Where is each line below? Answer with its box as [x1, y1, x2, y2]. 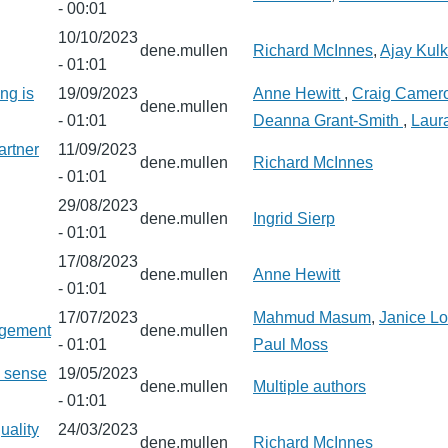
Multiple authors [253, 378, 366, 395]
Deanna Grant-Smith [253, 112, 403, 129]
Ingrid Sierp [253, 210, 335, 227]
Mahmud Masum [253, 309, 371, 326]
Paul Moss [253, 336, 328, 353]
